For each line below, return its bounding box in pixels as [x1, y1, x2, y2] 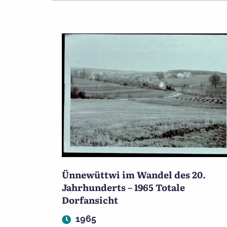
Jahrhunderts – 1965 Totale [62, 180, 185, 195]
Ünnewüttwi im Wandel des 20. [62, 168, 206, 182]
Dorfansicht [62, 193, 118, 207]
